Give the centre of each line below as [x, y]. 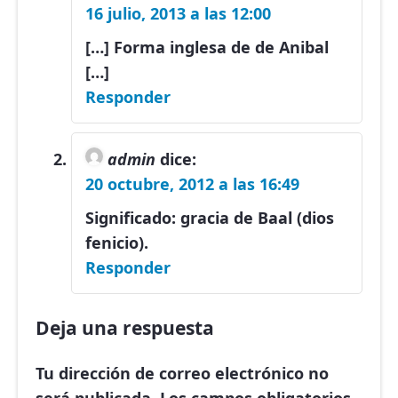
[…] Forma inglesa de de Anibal [207, 48]
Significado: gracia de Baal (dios [210, 218]
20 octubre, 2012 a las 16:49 [192, 184]
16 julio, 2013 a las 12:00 [178, 14]
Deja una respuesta [125, 328]
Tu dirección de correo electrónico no [182, 374]
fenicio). [117, 243]
